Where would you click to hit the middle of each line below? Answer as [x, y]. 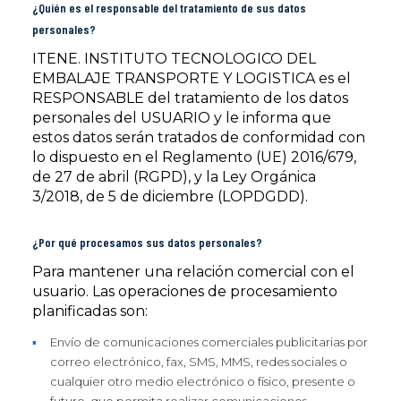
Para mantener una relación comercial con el [193, 272]
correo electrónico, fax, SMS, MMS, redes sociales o [199, 362]
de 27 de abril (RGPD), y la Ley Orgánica [174, 177]
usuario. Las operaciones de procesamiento [185, 291]
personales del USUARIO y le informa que [182, 118]
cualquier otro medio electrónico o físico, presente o [203, 381]
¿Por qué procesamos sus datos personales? [147, 242]
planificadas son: [90, 311]
